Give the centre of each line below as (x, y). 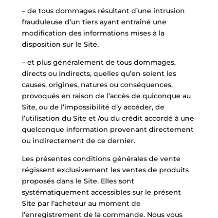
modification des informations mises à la (93, 33)
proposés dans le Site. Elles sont (78, 181)
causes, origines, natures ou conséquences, (97, 85)
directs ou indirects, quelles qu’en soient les (99, 73)
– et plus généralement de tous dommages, (99, 62)
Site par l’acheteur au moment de (81, 203)
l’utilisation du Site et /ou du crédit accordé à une (108, 118)
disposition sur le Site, (60, 44)
